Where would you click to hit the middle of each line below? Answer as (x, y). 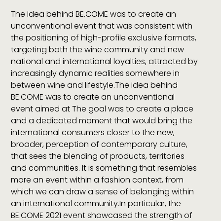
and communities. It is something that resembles (104, 168)
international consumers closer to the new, (93, 132)
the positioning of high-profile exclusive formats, (104, 37)
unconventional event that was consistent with (102, 26)
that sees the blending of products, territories (98, 156)
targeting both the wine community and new (98, 49)
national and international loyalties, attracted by (105, 61)
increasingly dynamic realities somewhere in (95, 73)
